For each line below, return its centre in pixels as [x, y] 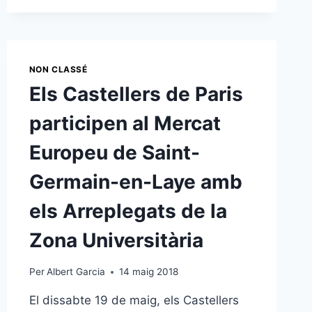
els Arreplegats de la [128, 211]
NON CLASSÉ [58, 69]
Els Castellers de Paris [136, 94]
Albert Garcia [76, 272]
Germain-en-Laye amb [135, 182]
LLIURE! [139, 21]
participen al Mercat [125, 124]
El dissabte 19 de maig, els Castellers [134, 301]
